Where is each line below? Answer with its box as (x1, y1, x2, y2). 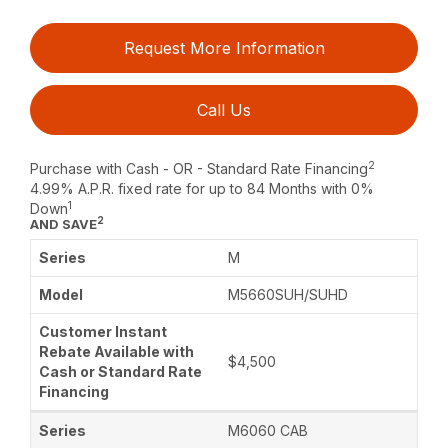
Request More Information (123, 38, 325, 59)
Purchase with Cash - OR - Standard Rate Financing (30, 160, 369, 178)
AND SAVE (30, 216, 98, 233)
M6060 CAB (228, 422, 308, 440)
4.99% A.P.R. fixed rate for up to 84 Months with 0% (30, 180, 375, 198)
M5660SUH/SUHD (228, 286, 348, 304)
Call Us (197, 100, 251, 121)
